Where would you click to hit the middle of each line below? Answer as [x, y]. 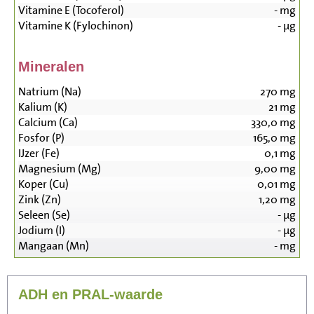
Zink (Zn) [40, 200]
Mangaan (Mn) [54, 246]
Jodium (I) [42, 231]
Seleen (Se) [44, 215]
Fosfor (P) [41, 138]
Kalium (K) [43, 107]
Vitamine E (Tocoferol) [71, 11]
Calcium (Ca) [48, 123]
